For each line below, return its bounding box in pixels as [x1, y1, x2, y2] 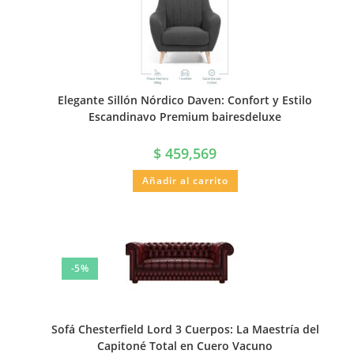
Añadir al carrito [141, 174, 228, 188]
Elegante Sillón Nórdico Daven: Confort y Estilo [58, 92, 312, 108]
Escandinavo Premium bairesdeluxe [88, 109, 281, 125]
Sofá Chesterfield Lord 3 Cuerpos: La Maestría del [51, 321, 319, 337]
